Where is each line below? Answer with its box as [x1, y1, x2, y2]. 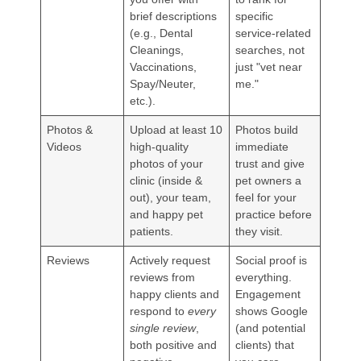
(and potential [235, 321, 306, 334]
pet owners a [235, 173, 302, 187]
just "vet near [235, 60, 303, 73]
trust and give [235, 156, 305, 170]
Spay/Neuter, [130, 77, 197, 90]
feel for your [235, 190, 297, 204]
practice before [235, 207, 313, 221]
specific [235, 9, 274, 23]
